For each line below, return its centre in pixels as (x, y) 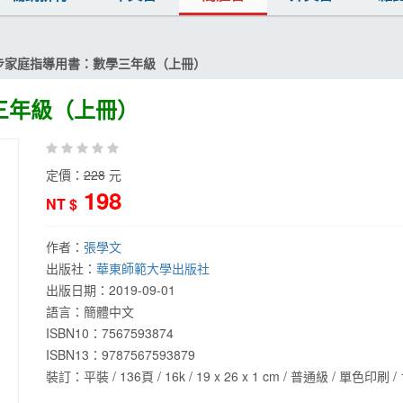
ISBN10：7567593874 (109, 333)
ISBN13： (73, 354)
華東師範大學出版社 (152, 268)
